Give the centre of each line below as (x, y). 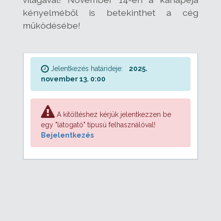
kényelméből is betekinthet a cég (110, 12)
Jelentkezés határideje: (87, 68)
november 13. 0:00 (73, 79)
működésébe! (52, 25)
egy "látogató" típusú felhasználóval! (98, 125)
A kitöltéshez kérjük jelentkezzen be (113, 114)
